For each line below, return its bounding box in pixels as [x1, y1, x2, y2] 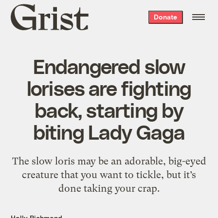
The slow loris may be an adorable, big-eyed [12, 155, 206, 167]
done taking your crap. [58, 182, 160, 194]
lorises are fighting [26, 75, 192, 100]
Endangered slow [33, 53, 185, 78]
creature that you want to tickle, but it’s [22, 168, 196, 181]
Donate [153, 13, 177, 21]
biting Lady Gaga [33, 119, 185, 144]
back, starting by [34, 97, 184, 122]
